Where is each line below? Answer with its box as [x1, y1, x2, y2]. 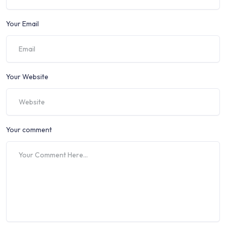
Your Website [6, 72, 48, 81]
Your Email [6, 19, 39, 28]
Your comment [6, 125, 52, 134]
